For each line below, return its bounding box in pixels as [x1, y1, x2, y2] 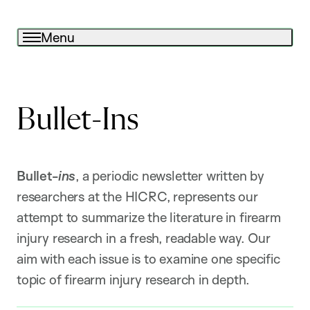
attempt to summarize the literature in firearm [17, 208, 281, 226]
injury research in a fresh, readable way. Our [17, 229, 271, 246]
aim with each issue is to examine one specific [17, 250, 280, 267]
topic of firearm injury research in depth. [17, 271, 250, 288]
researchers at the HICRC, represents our [17, 188, 258, 205]
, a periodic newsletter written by [75, 167, 265, 184]
